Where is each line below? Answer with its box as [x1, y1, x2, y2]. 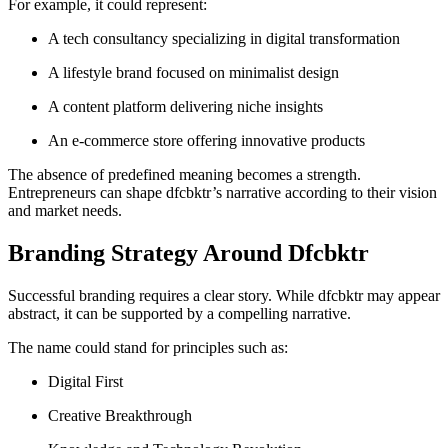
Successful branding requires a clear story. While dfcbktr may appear [8, 286, 440, 304]
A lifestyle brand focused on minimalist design [59, 63, 339, 81]
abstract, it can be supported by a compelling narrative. [8, 304, 351, 322]
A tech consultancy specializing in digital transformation [59, 29, 400, 47]
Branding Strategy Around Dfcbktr [8, 239, 369, 266]
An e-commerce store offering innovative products [60, 131, 365, 149]
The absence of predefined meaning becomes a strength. [8, 165, 361, 183]
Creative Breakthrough [59, 406, 192, 424]
